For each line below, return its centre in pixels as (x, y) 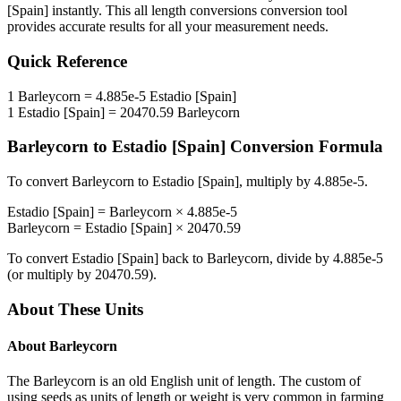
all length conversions (196, 11)
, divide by (301, 259)
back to (183, 259)
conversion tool (302, 11)
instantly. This (91, 11)
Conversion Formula (304, 147)
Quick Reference (67, 62)
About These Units (75, 309)
